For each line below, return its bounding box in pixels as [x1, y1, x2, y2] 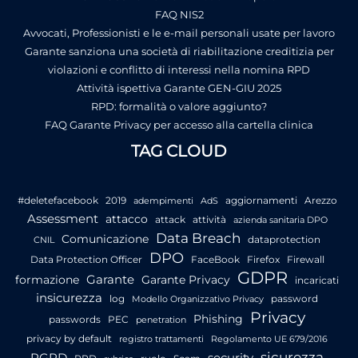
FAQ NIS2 [154, 7, 204, 21]
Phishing [193, 312, 243, 326]
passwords [49, 313, 101, 326]
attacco [105, 213, 148, 226]
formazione [15, 273, 79, 287]
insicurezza [36, 291, 102, 306]
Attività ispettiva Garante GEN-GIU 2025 [77, 81, 281, 94]
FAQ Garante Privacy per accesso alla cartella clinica [45, 117, 313, 131]
